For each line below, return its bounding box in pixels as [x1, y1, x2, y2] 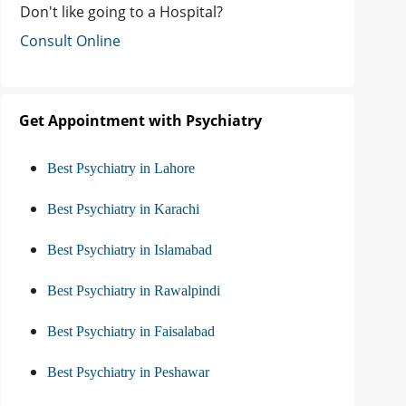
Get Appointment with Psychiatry [19, 111, 262, 131]
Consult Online [20, 31, 121, 52]
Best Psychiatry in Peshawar [47, 364, 209, 381]
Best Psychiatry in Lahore [47, 160, 195, 177]
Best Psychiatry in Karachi [47, 201, 199, 217]
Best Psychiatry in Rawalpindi [47, 283, 220, 299]
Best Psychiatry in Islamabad [47, 242, 212, 258]
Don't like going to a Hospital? [20, 2, 223, 23]
